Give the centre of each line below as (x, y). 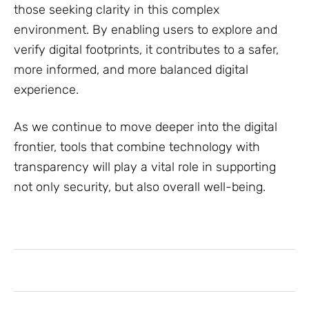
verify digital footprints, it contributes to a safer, (146, 49)
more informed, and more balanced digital (131, 69)
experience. (46, 89)
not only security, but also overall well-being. (140, 187)
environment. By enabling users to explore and (146, 29)
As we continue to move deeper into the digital (146, 127)
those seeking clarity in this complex (117, 9)
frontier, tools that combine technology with (137, 147)
